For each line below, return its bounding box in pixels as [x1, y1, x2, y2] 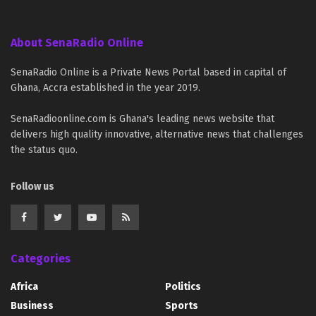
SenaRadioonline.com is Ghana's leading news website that [11, 112, 274, 125]
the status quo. [11, 143, 78, 156]
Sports [165, 299, 198, 312]
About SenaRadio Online [11, 35, 143, 49]
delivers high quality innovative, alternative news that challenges [11, 128, 303, 140]
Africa [11, 280, 38, 293]
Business [11, 299, 54, 312]
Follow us [11, 180, 54, 193]
